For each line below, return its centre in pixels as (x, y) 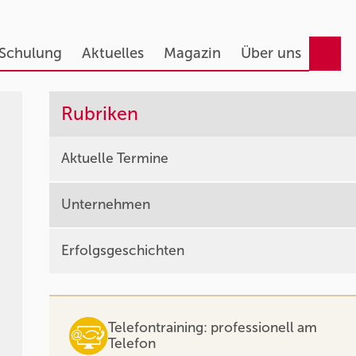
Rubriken (100, 114)
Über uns (271, 53)
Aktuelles (112, 53)
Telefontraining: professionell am (212, 328)
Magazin (192, 53)
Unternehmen (106, 205)
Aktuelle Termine (115, 159)
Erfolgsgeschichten (123, 251)
